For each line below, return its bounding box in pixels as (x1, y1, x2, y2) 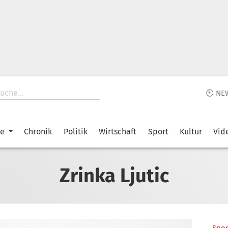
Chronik (24, 127, 52, 136)
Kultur (179, 127, 202, 136)
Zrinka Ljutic (59, 163, 169, 187)
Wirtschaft (99, 127, 137, 136)
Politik (63, 127, 88, 136)
